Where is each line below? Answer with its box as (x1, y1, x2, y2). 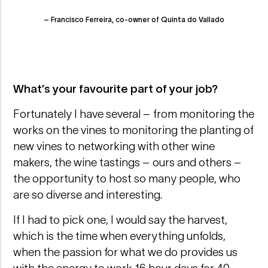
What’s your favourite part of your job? (13, 83, 218, 96)
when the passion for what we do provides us (13, 246, 238, 259)
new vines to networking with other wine (13, 140, 215, 153)
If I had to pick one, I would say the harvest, (13, 214, 228, 227)
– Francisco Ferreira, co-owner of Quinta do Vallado (44, 16, 224, 24)
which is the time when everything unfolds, (13, 230, 226, 243)
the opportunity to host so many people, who (13, 172, 241, 185)
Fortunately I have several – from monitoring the (13, 108, 255, 121)
